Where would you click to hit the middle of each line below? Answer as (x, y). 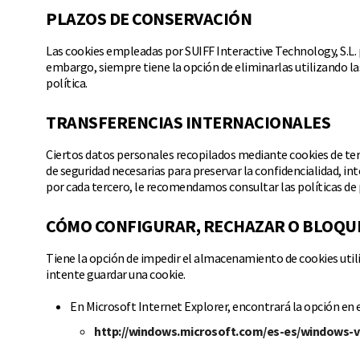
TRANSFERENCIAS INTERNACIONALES (188, 122)
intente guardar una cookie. (116, 274)
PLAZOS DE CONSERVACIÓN (149, 18)
